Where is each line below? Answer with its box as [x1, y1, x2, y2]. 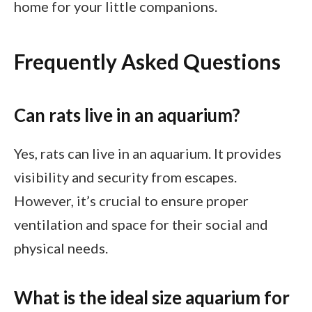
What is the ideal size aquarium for [14, 286, 290, 308]
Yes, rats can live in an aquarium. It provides [14, 145, 281, 162]
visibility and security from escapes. [14, 169, 237, 186]
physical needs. [14, 240, 108, 257]
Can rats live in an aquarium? [14, 104, 240, 125]
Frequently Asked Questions [14, 49, 281, 75]
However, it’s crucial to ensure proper [14, 192, 249, 210]
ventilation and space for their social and [14, 216, 268, 233]
